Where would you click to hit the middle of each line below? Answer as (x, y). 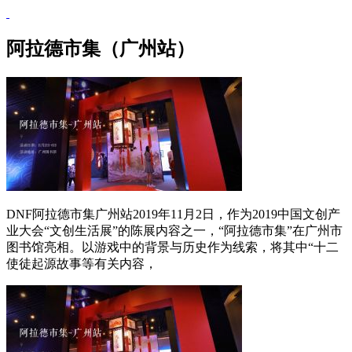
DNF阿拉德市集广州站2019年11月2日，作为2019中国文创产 (173, 214)
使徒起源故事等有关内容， (82, 263)
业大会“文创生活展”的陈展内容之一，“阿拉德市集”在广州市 (174, 230)
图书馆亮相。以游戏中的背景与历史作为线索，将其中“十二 (172, 247)
